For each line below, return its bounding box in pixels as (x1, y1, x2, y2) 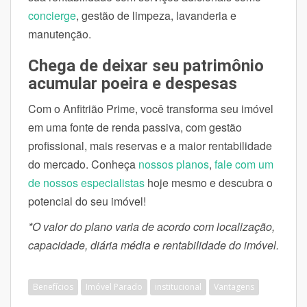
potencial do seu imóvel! (28, 193, 146, 209)
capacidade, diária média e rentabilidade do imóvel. (28, 236, 279, 253)
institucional (155, 280, 201, 293)
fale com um (214, 156, 273, 172)
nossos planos (138, 156, 209, 172)
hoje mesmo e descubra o (145, 174, 273, 191)
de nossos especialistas (28, 174, 145, 191)
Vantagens (214, 280, 254, 293)
